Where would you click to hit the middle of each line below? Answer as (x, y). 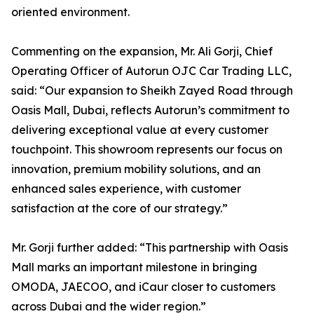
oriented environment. (70, 12)
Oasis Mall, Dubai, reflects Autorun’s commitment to (150, 110)
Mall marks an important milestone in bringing (134, 267)
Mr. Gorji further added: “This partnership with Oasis (150, 248)
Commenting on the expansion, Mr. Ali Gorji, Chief (142, 52)
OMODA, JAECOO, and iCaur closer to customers (143, 287)
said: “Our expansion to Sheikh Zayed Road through (152, 91)
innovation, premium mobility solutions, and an (136, 169)
